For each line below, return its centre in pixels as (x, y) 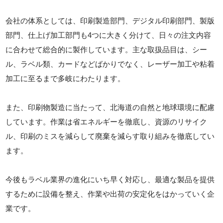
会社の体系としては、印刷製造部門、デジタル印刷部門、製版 (110, 21)
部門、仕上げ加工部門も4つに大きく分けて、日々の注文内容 (109, 35)
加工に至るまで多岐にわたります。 (65, 79)
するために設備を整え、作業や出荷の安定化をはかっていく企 (110, 194)
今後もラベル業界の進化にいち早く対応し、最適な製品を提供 (110, 180)
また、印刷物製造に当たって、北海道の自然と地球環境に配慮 (110, 108)
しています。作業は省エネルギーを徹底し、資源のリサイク (107, 122)
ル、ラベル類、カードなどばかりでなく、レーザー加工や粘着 (110, 64)
